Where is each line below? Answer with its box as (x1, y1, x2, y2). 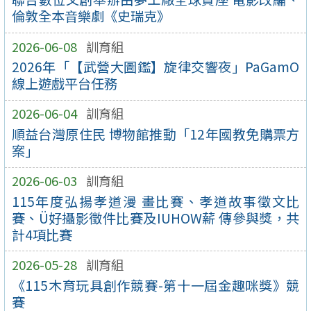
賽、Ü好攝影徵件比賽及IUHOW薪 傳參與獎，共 (11, 208, 300, 228)
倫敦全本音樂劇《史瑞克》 (11, 6, 170, 26)
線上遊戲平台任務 (11, 74, 117, 94)
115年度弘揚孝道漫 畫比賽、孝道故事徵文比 (11, 191, 300, 211)
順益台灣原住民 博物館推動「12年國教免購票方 (11, 124, 300, 144)
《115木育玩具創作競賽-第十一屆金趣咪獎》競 (11, 275, 300, 295)
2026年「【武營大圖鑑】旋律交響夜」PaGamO (11, 57, 300, 77)
